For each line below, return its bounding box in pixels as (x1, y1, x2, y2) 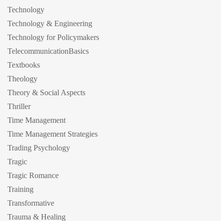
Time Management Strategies (7, 130, 98, 138)
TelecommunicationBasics (7, 47, 89, 55)
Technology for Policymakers (7, 33, 99, 41)
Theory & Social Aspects (7, 88, 85, 97)
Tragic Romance (7, 171, 59, 180)
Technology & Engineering (7, 19, 92, 28)
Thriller (7, 102, 31, 110)
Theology (7, 74, 37, 83)
